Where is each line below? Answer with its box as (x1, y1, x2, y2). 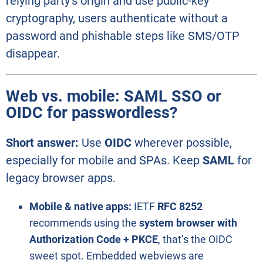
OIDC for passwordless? (6, 103, 177, 122)
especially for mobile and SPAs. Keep (6, 153, 203, 168)
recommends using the (29, 217, 139, 230)
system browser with (139, 217, 237, 230)
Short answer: (6, 136, 79, 150)
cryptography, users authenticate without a (6, 11, 228, 25)
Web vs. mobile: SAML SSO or (6, 86, 221, 106)
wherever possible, (131, 136, 232, 150)
